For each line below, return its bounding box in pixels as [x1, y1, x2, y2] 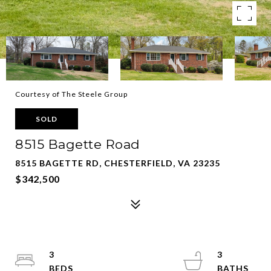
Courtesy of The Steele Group [15, 90, 128, 99]
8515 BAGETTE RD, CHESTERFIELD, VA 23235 [15, 158, 220, 168]
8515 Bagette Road [15, 137, 140, 152]
